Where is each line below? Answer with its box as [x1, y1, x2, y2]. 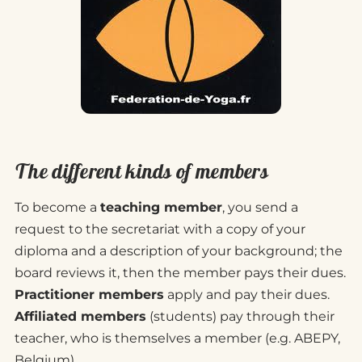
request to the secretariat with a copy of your [15, 221, 305, 238]
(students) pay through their [146, 309, 335, 325]
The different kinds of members [15, 158, 268, 185]
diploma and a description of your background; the [15, 243, 343, 259]
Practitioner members [15, 287, 164, 303]
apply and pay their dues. [164, 287, 330, 303]
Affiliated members [15, 309, 146, 325]
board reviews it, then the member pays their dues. [15, 265, 346, 281]
